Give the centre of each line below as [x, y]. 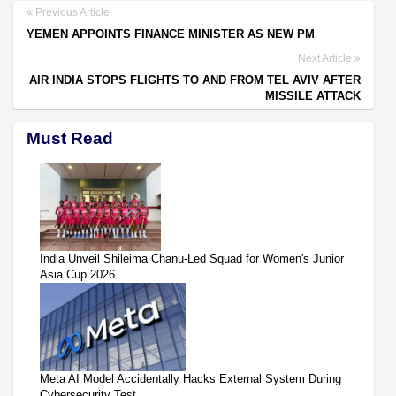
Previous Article [71, 12]
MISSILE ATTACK [313, 95]
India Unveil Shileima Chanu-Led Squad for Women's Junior [192, 258]
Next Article [326, 58]
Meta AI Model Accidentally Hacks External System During [190, 378]
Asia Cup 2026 [77, 274]
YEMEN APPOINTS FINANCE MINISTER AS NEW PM [171, 34]
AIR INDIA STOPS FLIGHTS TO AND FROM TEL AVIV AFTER [195, 80]
